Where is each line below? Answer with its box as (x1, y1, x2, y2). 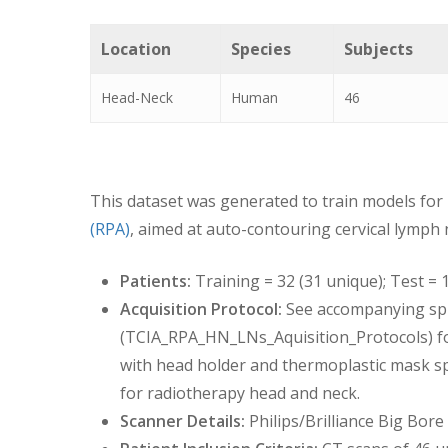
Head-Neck (101, 87, 173, 107)
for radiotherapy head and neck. (120, 381, 360, 404)
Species (231, 37, 291, 60)
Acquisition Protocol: (120, 297, 282, 320)
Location (101, 37, 171, 60)
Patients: (120, 269, 195, 292)
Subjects (344, 37, 413, 60)
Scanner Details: (120, 409, 245, 432)
